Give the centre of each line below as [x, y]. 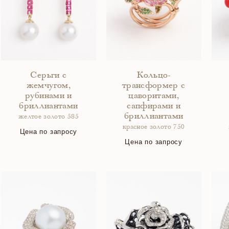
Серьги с [49, 76]
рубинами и [49, 96]
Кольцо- [154, 76]
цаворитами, [154, 96]
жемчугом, [48, 86]
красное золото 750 [154, 128]
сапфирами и [154, 106]
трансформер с [154, 86]
